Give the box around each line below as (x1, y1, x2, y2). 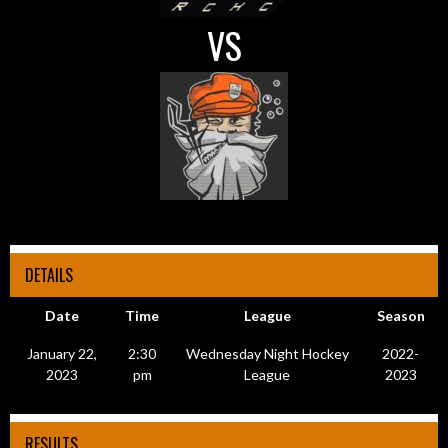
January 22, (27, 344, 97, 362)
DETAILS (25, 262, 73, 287)
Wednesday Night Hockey (185, 344, 349, 362)
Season (376, 306, 425, 324)
